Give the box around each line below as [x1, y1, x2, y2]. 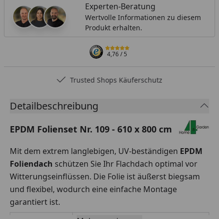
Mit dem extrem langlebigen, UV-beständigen [10, 145, 180, 156]
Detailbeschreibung [10, 99, 98, 112]
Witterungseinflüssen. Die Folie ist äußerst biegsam [10, 171, 200, 182]
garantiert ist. [10, 196, 60, 207]
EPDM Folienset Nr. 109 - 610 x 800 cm [10, 123, 172, 135]
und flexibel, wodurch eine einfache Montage [10, 183, 177, 195]
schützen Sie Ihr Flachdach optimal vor [53, 158, 197, 169]
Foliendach [10, 158, 53, 169]
